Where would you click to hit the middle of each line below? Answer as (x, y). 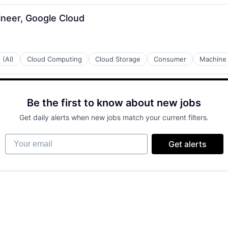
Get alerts (187, 144)
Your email (25, 138)
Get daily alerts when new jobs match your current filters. (114, 117)
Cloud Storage (118, 59)
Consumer (170, 59)
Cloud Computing (54, 59)
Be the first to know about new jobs (114, 103)
